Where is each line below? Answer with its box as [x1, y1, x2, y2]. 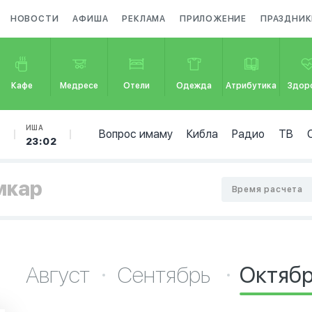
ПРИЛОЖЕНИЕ [180, 14, 247, 24]
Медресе [60, 81, 99, 91]
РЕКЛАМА [122, 14, 166, 24]
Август [26, 262, 91, 288]
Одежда [176, 81, 212, 91]
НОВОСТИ [10, 14, 59, 24]
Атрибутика [226, 81, 277, 91]
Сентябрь [118, 262, 215, 288]
